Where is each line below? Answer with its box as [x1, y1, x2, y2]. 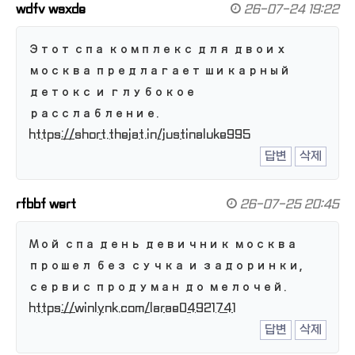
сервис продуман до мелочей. [29, 280, 286, 295]
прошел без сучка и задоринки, [29, 258, 302, 273]
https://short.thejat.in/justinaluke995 [29, 128, 250, 143]
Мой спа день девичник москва [29, 237, 297, 252]
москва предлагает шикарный [29, 63, 291, 78]
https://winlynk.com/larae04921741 [29, 301, 236, 316]
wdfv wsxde [16, 2, 86, 17]
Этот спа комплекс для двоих [29, 42, 287, 57]
